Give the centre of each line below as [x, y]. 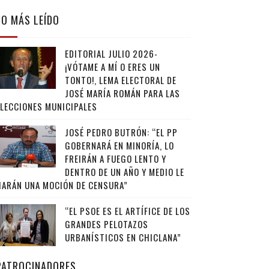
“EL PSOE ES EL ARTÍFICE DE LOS [127, 211]
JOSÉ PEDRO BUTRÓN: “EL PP [121, 132]
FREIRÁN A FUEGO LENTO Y [115, 159]
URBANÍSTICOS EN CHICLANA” [123, 237]
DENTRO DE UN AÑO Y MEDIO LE [124, 172]
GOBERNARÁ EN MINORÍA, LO [119, 145]
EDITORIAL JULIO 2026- [111, 53]
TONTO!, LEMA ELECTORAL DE [120, 80]
